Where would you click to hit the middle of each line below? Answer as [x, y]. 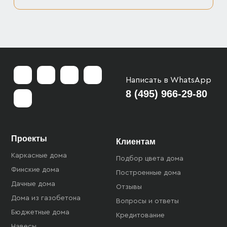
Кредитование [140, 216]
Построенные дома [148, 173]
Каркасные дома [39, 156]
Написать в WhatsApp [168, 80]
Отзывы [129, 187]
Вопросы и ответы [147, 201]
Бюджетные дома [41, 213]
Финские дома [35, 170]
